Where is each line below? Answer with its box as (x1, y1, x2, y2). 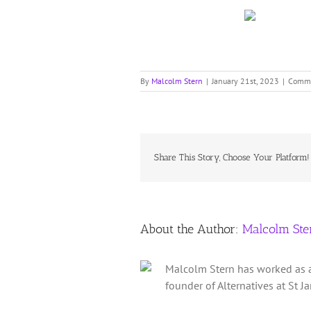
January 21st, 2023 (212, 76, 279, 87)
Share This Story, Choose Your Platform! (154, 152, 310, 163)
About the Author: (140, 221, 242, 237)
